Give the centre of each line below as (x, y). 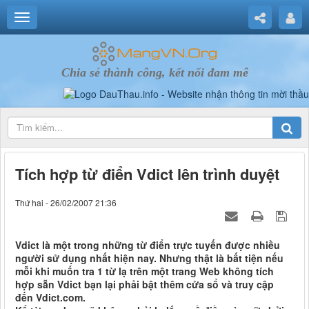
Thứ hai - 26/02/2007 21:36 (66, 203)
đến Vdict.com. (50, 298)
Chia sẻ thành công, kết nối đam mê (154, 72)
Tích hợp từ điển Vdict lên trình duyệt (147, 174)
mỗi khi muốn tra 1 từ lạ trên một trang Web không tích (144, 271)
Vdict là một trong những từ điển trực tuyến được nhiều (148, 245)
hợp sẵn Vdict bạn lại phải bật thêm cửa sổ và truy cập (144, 285)
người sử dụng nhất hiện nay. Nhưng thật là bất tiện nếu (149, 258)
